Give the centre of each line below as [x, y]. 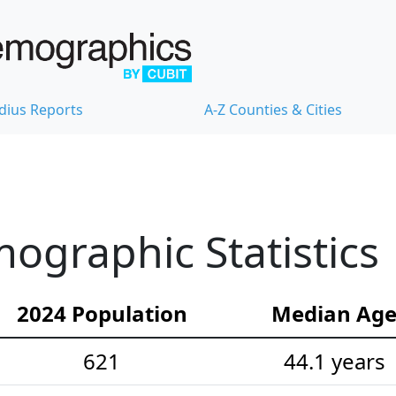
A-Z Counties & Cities [273, 109]
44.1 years [334, 361]
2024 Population [102, 313]
